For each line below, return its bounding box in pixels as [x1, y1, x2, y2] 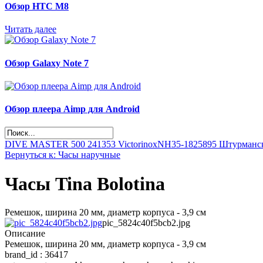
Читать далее [5, 24, 56, 35]
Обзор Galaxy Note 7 [5, 58, 89, 68]
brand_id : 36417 [5, 249, 68, 260]
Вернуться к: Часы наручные [5, 150, 120, 160]
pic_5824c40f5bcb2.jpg [102, 218, 190, 228]
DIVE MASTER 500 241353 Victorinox [5, 139, 157, 150]
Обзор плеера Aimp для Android [5, 104, 140, 114]
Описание [5, 228, 45, 239]
